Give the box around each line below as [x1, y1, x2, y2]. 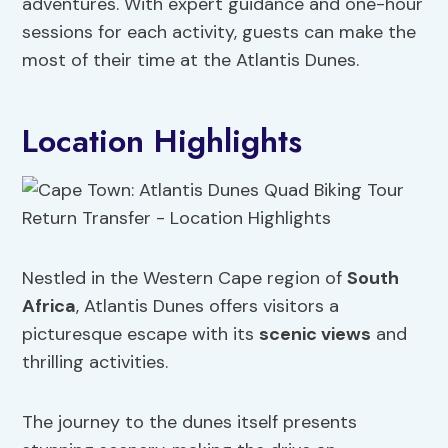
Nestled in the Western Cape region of [22, 266, 348, 291]
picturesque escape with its [22, 322, 260, 347]
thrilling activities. [22, 350, 169, 375]
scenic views [259, 322, 372, 347]
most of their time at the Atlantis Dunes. [22, 48, 360, 73]
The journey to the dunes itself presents [22, 410, 358, 435]
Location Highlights [22, 118, 303, 165]
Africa [22, 294, 77, 319]
